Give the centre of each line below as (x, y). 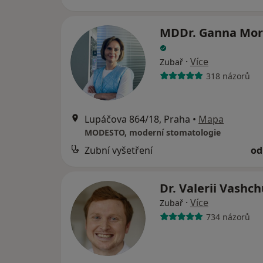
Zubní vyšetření (119, 151)
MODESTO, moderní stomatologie (153, 133)
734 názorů (228, 217)
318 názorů (228, 76)
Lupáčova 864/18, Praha (137, 119)
